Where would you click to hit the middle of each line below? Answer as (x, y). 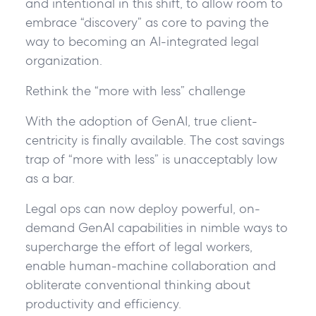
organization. (69, 60)
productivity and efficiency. (107, 303)
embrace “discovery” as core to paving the (147, 22)
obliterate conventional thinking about (138, 284)
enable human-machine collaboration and (150, 265)
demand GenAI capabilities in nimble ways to (156, 227)
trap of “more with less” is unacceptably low (151, 159)
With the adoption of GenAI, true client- (141, 121)
